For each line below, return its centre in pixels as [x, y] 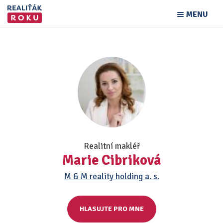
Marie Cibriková [111, 160]
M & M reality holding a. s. [111, 176]
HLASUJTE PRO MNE [111, 209]
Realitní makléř [111, 146]
